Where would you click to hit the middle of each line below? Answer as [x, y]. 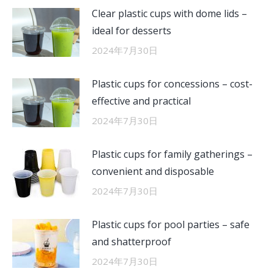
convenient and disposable [153, 171]
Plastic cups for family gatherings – [172, 154]
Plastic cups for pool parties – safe [171, 224]
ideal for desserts [131, 31]
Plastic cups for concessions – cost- [172, 84]
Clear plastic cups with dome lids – [169, 13]
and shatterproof [131, 242]
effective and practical [141, 101]
